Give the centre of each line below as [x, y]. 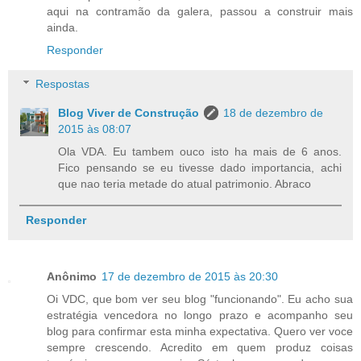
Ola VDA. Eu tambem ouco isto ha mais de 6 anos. [200, 152]
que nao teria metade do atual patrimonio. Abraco [185, 184]
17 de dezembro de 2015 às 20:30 [190, 277]
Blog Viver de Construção [129, 113]
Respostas [63, 84]
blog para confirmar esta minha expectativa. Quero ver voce [200, 332]
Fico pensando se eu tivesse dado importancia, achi [200, 168]
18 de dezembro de [274, 113]
